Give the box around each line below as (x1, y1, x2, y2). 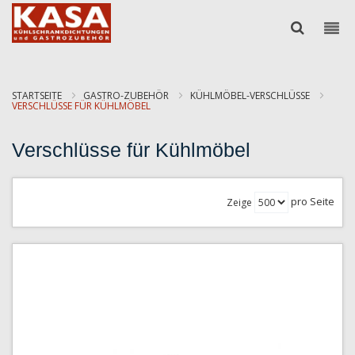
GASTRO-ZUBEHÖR (83, 89, 171, 102)
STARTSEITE (12, 89, 64, 102)
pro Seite (291, 193, 334, 208)
